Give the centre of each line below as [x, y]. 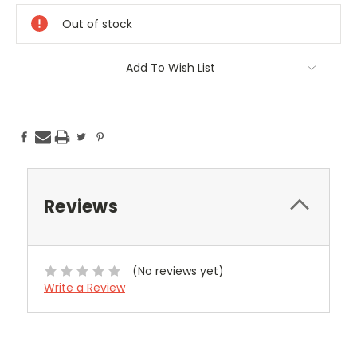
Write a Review [84, 287]
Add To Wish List [171, 68]
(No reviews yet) [178, 271]
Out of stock [97, 24]
